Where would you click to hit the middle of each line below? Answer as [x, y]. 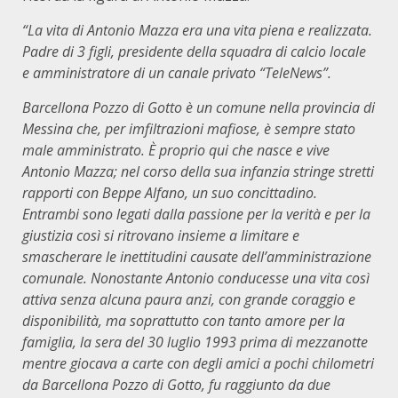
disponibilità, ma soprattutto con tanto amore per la [183, 321]
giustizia [49, 235]
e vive [311, 150]
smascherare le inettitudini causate [130, 257]
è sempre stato [310, 129]
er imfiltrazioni [158, 129]
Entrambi [51, 214]
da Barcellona [65, 385]
